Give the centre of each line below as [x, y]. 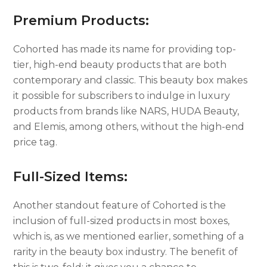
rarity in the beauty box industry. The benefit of [126, 252]
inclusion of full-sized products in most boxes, [122, 221]
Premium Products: [81, 20]
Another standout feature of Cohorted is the [120, 205]
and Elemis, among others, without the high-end [129, 126]
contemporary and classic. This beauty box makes [131, 80]
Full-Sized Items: [71, 176]
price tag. [35, 142]
